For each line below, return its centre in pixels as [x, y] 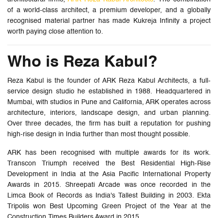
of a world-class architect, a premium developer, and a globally [109, 10]
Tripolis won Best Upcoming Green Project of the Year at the [109, 206]
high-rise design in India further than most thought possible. [99, 134]
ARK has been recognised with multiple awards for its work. [109, 153]
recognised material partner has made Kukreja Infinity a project [109, 21]
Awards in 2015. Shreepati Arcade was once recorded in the [109, 185]
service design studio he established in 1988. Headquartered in [109, 91]
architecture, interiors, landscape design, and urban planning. [109, 113]
